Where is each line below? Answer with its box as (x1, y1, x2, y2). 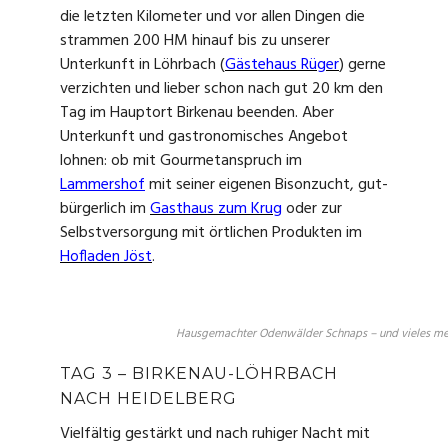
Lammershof (60, 172, 145, 199)
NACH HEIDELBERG (60, 388, 237, 408)
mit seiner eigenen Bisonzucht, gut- (145, 172, 388, 199)
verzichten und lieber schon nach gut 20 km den (60, 76, 383, 103)
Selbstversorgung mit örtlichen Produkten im (60, 220, 362, 247)
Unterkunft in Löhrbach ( (60, 52, 225, 79)
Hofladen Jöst (60, 244, 152, 271)
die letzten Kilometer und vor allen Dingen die (60, 4, 365, 31)
